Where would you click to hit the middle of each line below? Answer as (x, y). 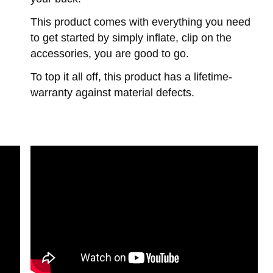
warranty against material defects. (114, 93)
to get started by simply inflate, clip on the (131, 38)
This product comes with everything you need (140, 22)
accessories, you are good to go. (110, 54)
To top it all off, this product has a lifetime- (131, 77)
